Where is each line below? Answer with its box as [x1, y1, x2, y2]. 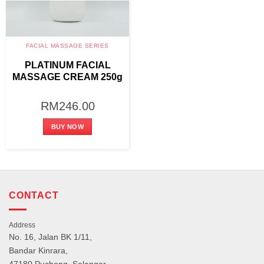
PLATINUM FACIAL [24, 60, 111, 70]
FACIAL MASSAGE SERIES [26, 42, 109, 49]
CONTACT [9, 190, 59, 200]
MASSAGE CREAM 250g [12, 71, 123, 82]
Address [9, 222, 35, 229]
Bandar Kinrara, [9, 246, 68, 256]
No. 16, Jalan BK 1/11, [9, 232, 92, 242]
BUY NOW [51, 123, 84, 130]
